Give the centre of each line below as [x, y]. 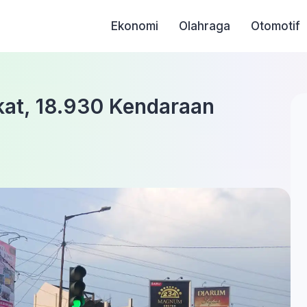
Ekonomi [135, 26]
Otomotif [276, 26]
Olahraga [205, 26]
